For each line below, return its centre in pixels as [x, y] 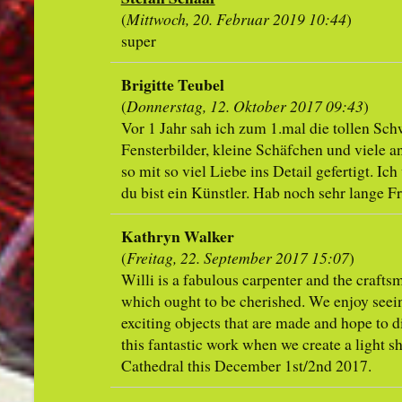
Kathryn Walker [177, 236]
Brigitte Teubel [172, 85]
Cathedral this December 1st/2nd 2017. [246, 366]
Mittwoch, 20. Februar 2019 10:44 [236, 19]
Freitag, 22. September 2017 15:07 [237, 258]
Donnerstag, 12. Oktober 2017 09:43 [245, 106]
